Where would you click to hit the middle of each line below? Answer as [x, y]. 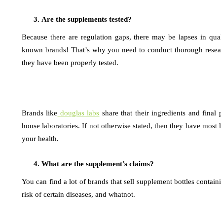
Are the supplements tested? [87, 19]
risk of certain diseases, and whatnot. [78, 194]
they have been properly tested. [70, 63]
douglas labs [80, 113]
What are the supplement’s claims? [98, 164]
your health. [40, 139]
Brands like [40, 113]
